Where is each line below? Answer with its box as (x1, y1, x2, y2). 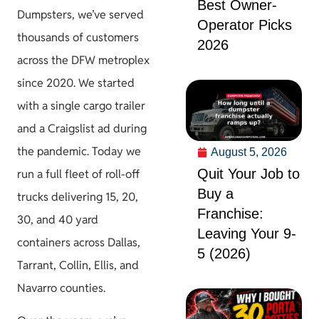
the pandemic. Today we (17, 143, 141, 159)
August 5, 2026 (210, 146, 287, 159)
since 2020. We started (17, 75, 135, 90)
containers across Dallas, (17, 234, 140, 250)
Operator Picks (197, 17, 292, 33)
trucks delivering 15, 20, (17, 189, 138, 204)
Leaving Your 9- (197, 226, 296, 242)
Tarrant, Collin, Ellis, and (17, 257, 139, 273)
